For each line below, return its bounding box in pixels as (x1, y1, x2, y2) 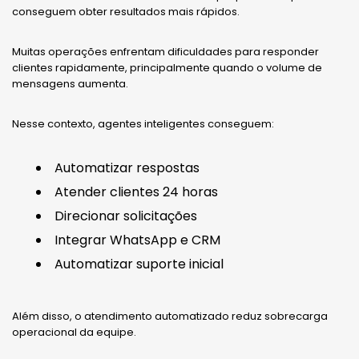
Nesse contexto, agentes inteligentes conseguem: (12, 115, 274, 131)
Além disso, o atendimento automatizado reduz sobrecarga (12, 308, 328, 324)
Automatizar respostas (54, 158, 200, 177)
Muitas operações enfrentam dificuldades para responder (12, 43, 319, 59)
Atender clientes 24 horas (54, 182, 218, 201)
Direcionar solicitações (54, 206, 197, 225)
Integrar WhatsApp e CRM (54, 230, 220, 249)
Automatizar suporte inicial (54, 254, 224, 273)
